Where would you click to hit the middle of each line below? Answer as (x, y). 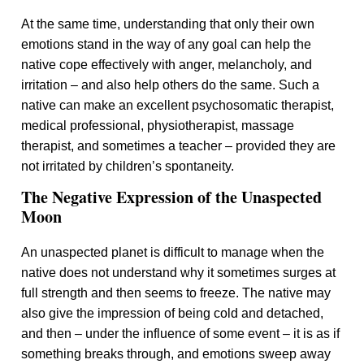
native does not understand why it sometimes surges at (179, 273)
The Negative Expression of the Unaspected (172, 197)
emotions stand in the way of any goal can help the (167, 44)
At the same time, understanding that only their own (168, 24)
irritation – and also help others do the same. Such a (171, 85)
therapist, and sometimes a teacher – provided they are (179, 146)
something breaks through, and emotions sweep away (176, 354)
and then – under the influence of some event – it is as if (181, 334)
